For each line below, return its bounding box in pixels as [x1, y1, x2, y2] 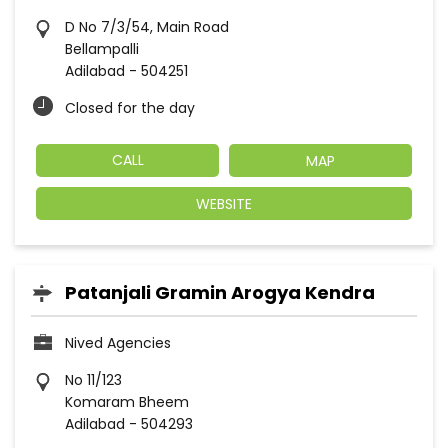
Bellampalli [65, 39, 139, 60]
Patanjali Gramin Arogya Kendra [65, 280, 375, 306]
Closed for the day [65, 98, 195, 119]
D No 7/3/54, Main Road [65, 17, 229, 38]
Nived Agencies [65, 333, 171, 354]
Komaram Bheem [65, 392, 189, 413]
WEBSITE [196, 194, 252, 215]
